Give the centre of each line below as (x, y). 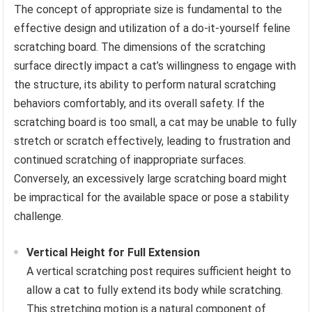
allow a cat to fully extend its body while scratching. (155, 290)
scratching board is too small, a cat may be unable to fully (156, 122)
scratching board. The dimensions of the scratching (140, 47)
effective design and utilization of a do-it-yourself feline (153, 28)
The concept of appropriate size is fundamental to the (148, 9)
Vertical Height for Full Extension (114, 252)
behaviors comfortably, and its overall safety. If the (140, 103)
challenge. (39, 216)
